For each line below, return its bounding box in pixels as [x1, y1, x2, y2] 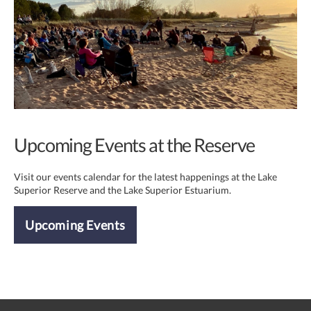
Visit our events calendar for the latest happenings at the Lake [14, 171, 277, 183]
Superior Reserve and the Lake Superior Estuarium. [14, 184, 231, 196]
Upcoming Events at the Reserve [14, 133, 255, 157]
